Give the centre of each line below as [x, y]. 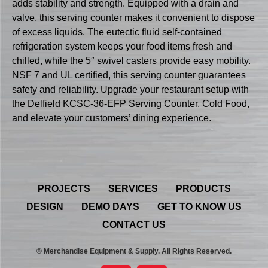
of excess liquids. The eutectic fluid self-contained [117, 32]
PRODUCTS [203, 188]
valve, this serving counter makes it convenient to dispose [133, 18]
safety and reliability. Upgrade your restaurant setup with [130, 90]
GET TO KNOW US [200, 206]
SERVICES [133, 188]
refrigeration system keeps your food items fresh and [122, 47]
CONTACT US [134, 224]
